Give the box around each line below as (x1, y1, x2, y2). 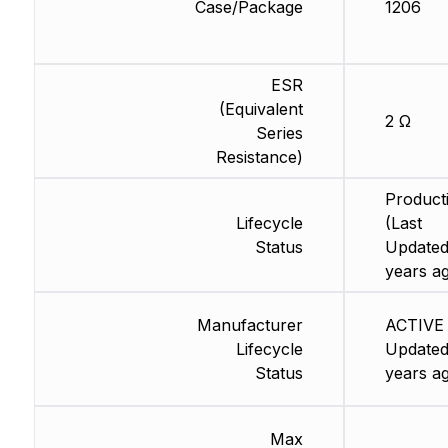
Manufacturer (196, 315, 303, 336)
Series (255, 123, 303, 144)
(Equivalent (218, 99, 303, 120)
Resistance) (215, 147, 303, 168)
